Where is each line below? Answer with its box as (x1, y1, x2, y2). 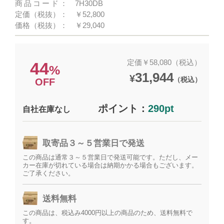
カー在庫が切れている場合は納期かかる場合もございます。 (22, 161, 198, 169)
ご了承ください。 (22, 169, 75, 177)
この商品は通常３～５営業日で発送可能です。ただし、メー (22, 153, 198, 161)
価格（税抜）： (15, 21, 68, 29)
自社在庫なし (22, 105, 71, 113)
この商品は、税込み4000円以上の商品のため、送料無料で (22, 209, 193, 216)
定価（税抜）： (15, 10, 68, 18)
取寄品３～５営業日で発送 (42, 138, 145, 148)
